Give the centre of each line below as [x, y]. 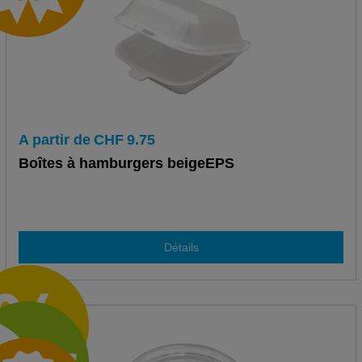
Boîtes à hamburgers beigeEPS [126, 164]
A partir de [54, 140]
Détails [181, 247]
